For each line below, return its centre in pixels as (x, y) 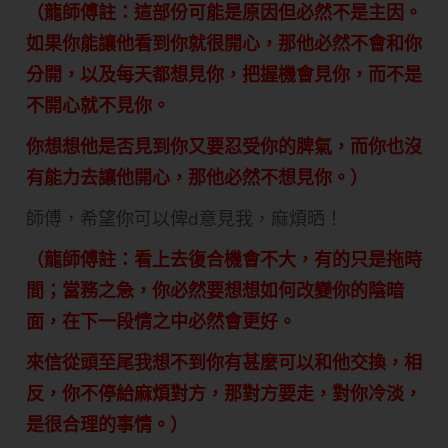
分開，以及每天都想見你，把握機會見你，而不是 (224, 75)
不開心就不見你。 (98, 106)
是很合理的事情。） (107, 425)
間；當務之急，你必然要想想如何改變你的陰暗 (215, 291)
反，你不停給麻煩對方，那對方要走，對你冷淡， (224, 394)
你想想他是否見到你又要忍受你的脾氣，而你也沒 (224, 147)
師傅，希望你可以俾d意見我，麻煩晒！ (184, 219)
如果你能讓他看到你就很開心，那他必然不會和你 (224, 44)
